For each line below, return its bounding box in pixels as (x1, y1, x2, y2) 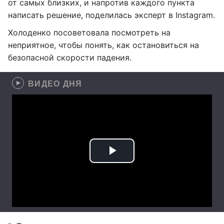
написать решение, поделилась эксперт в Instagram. (8, 10, 215, 20)
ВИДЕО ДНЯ (28, 77, 82, 89)
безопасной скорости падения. (8, 52, 131, 62)
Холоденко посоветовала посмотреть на (8, 27, 170, 37)
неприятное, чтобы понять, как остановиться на (8, 40, 199, 50)
